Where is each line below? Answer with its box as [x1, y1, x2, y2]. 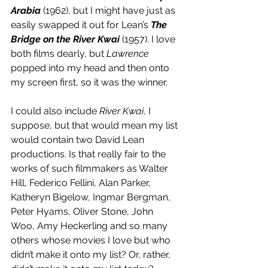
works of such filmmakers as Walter [11, 163, 170, 175]
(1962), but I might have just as [41, 5, 178, 17]
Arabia [11, 5, 41, 17]
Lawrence [106, 48, 149, 60]
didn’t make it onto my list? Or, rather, [11, 249, 173, 261]
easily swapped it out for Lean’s [11, 19, 151, 31]
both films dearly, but [11, 48, 106, 60]
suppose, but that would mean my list [11, 120, 180, 132]
